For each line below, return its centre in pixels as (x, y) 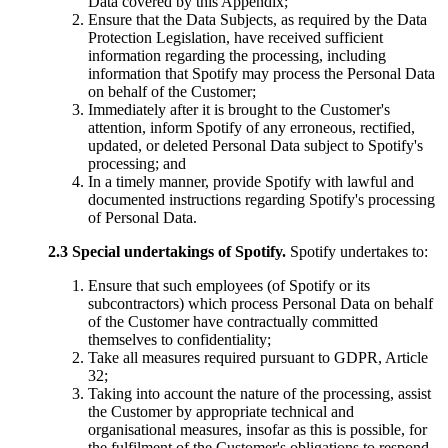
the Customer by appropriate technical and (221, 411)
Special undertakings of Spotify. (177, 251)
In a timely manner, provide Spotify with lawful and (251, 181)
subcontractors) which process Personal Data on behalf (260, 303)
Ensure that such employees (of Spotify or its (229, 285)
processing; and (137, 163)
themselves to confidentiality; (179, 339)
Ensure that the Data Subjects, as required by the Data (257, 19)
